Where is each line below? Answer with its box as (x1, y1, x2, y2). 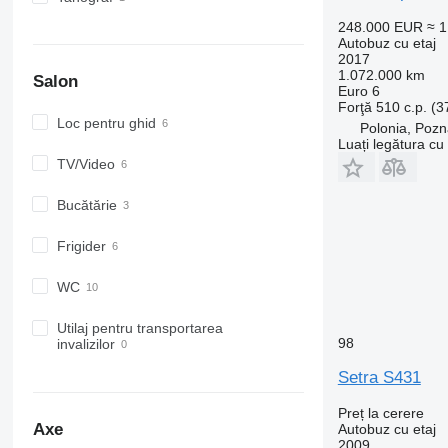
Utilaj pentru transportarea (56, 320, 223, 337)
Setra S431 (337, 367, 421, 387)
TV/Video (56, 155, 115, 172)
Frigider (56, 237, 106, 254)
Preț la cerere (337, 404, 424, 421)
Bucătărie (56, 196, 117, 213)
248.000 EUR (337, 18, 423, 35)
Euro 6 (337, 82, 380, 99)
